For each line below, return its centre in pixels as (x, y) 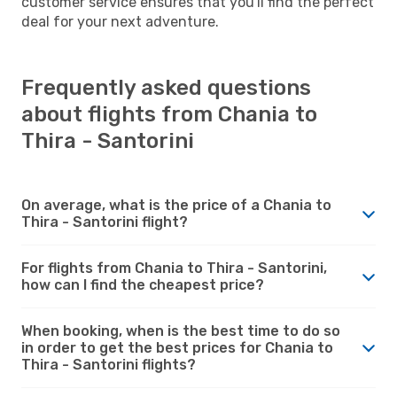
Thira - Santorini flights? (109, 364)
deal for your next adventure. (120, 21)
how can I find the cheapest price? (143, 284)
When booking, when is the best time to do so (181, 331)
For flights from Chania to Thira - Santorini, (174, 268)
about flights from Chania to (169, 114)
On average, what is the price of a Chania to (176, 205)
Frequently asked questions (166, 87)
